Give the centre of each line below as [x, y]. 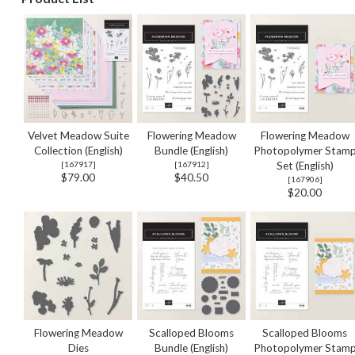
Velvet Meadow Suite [78, 135]
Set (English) [305, 165]
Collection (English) [78, 150]
